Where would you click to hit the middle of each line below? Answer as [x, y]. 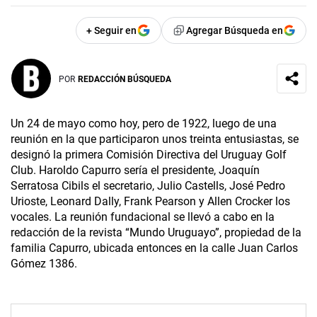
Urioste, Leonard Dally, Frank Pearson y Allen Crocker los [150, 202]
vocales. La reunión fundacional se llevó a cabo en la [143, 217]
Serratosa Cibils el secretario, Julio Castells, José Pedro [148, 186]
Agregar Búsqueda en [235, 31]
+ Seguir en [111, 31]
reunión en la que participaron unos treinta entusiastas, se [155, 139]
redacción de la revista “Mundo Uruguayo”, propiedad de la [156, 233]
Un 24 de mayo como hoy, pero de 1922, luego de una [144, 124]
